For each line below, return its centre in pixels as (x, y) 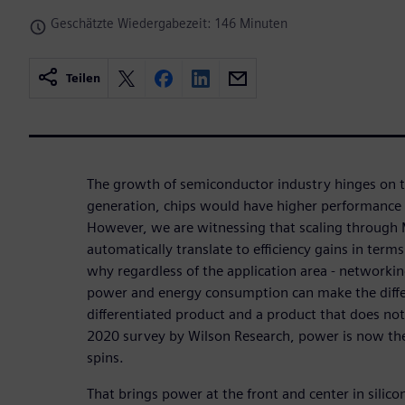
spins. (105, 358)
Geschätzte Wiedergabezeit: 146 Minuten (169, 24)
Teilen (83, 79)
